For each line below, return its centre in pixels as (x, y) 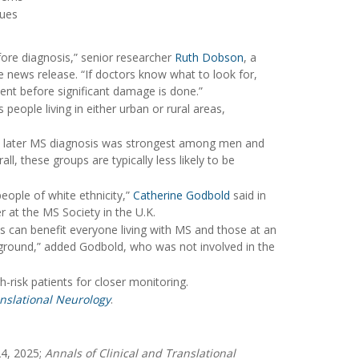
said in (248, 195)
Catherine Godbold (182, 195)
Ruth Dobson (209, 57)
